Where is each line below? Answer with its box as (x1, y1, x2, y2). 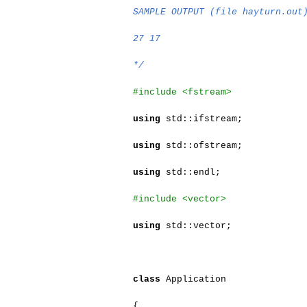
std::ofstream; (160, 140, 243, 151)
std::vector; (160, 221, 232, 231)
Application (160, 274, 227, 284)
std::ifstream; (160, 114, 243, 124)
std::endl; (160, 167, 221, 177)
